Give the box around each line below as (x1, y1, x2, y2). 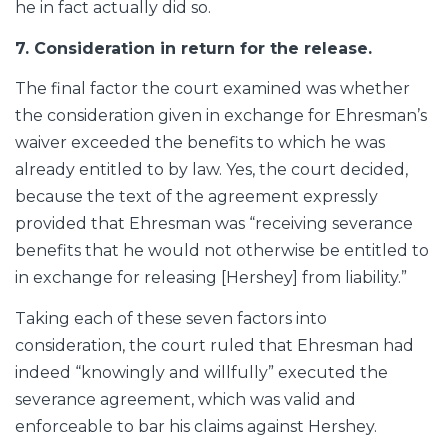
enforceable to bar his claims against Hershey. (15, 416, 377, 436)
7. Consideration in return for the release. (15, 38, 372, 58)
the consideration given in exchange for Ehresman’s (15, 106, 427, 126)
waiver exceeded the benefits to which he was (15, 133, 385, 153)
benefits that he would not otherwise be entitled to (15, 241, 429, 261)
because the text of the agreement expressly (15, 187, 378, 207)
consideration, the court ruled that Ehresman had (15, 335, 414, 355)
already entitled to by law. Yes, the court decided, (15, 160, 408, 180)
